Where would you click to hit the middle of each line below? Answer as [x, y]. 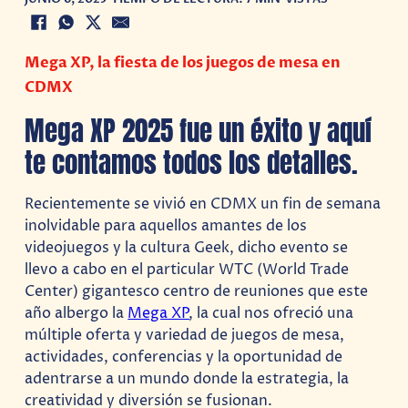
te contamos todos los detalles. [192, 163]
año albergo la [76, 314]
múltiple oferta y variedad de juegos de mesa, [185, 336]
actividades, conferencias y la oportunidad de [184, 357]
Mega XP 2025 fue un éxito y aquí [199, 131]
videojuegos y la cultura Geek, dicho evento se [187, 248]
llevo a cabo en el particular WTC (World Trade [187, 270]
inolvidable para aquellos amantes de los [166, 226]
